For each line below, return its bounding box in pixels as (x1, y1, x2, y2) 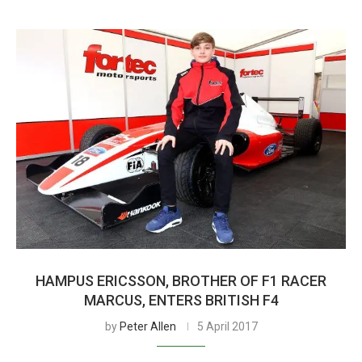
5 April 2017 (196, 320, 258, 333)
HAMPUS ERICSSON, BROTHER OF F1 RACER (36, 272, 326, 289)
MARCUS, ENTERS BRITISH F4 (83, 292, 279, 309)
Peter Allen (119, 320, 176, 333)
